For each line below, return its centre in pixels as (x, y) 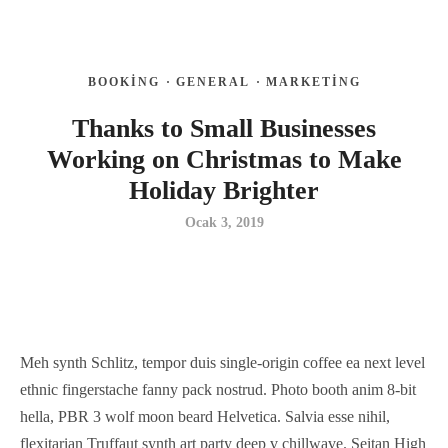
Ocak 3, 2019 (224, 222)
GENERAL (212, 82)
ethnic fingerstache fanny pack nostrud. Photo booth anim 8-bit (218, 389)
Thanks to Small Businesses (224, 128)
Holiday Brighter (224, 190)
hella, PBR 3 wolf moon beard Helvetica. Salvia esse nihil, (205, 416)
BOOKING (123, 82)
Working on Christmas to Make (224, 159)
